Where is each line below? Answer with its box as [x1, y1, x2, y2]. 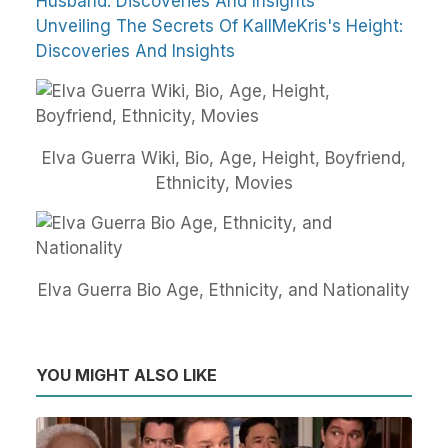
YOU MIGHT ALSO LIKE [36, 364, 217, 385]
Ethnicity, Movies [155, 172, 293, 193]
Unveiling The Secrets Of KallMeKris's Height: [36, 15, 403, 36]
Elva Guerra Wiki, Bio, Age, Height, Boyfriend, [42, 147, 406, 168]
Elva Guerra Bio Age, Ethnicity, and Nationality [38, 279, 410, 300]
